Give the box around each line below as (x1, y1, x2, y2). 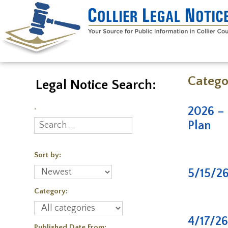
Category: (34, 187, 68, 195)
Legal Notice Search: (36, 77, 156, 93)
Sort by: (34, 151, 61, 159)
